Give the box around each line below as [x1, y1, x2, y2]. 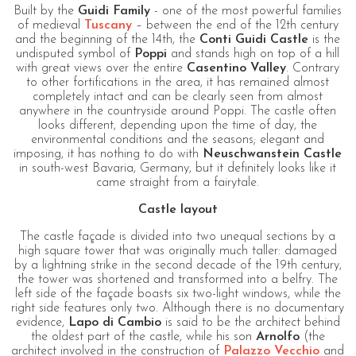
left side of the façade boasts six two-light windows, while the [14, 287, 341, 300]
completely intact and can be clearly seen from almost [33, 90, 323, 103]
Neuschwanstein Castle [203, 147, 342, 161]
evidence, [15, 315, 68, 329]
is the [308, 33, 341, 46]
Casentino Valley [187, 61, 287, 75]
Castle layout [137, 203, 218, 216]
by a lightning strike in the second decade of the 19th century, [14, 258, 342, 272]
